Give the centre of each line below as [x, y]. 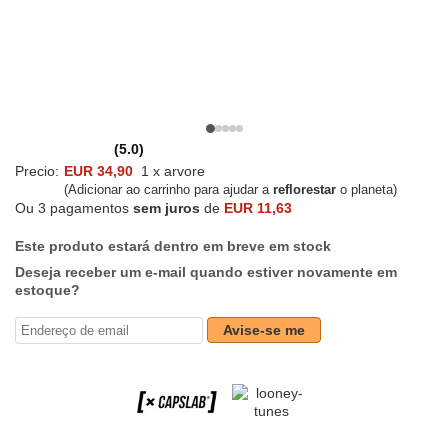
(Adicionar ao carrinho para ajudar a [168, 190]
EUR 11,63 [258, 208]
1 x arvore [171, 171]
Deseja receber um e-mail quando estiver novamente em [206, 272]
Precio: [37, 171]
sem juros [166, 208]
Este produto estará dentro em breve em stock [173, 246]
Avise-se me [264, 330]
